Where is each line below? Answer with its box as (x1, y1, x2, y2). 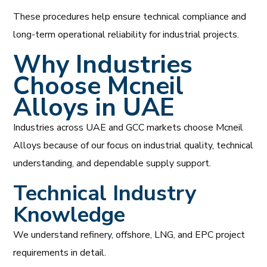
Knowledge (13, 200, 126, 229)
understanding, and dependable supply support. (13, 156, 212, 170)
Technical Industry (13, 178, 197, 208)
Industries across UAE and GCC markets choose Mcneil (13, 120, 244, 134)
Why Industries (13, 47, 193, 82)
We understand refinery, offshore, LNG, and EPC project (13, 228, 246, 241)
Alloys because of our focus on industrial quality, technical (13, 138, 254, 152)
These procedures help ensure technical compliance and (13, 10, 247, 23)
